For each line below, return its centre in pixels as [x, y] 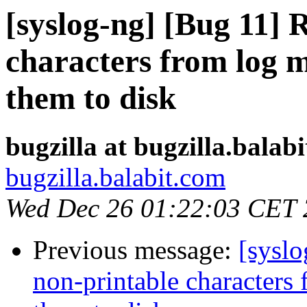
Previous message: [136, 250]
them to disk [91, 98]
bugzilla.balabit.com [115, 177]
